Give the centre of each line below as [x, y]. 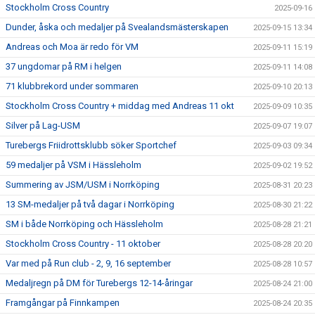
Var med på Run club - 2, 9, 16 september [88, 263]
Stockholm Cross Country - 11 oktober [83, 244]
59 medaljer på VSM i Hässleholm [73, 165]
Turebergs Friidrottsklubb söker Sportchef [91, 145]
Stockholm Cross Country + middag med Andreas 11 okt [120, 106]
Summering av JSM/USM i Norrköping [83, 185]
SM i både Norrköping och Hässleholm [84, 224]
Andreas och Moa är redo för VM [72, 47]
